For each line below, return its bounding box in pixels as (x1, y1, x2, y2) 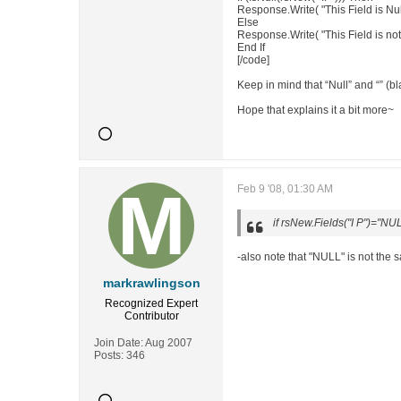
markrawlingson (102, 276, 200, 290)
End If (237, 41, 265, 54)
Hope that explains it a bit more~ (237, 104, 394, 116)
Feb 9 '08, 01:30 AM (237, 183, 333, 195)
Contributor (124, 310, 179, 322)
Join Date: (94, 337, 143, 349)
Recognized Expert (105, 297, 198, 310)
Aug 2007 (145, 337, 192, 349)
